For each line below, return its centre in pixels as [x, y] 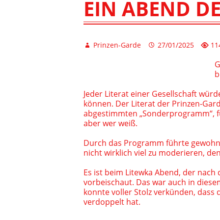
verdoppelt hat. [112, 202]
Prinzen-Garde [116, 45]
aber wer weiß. [111, 124]
